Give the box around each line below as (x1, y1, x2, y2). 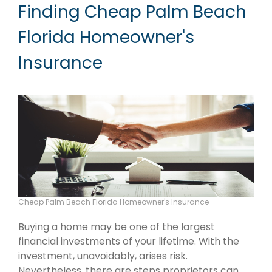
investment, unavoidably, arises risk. (18, 249, 188, 263)
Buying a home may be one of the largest (18, 220, 215, 234)
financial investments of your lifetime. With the (18, 234, 239, 249)
